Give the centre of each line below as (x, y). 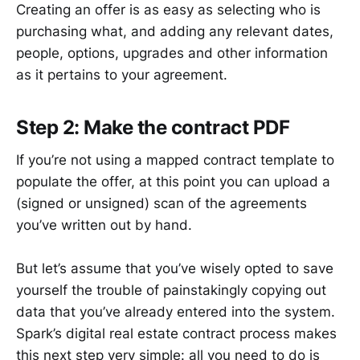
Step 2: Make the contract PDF (153, 128)
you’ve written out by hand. (104, 225)
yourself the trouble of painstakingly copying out (171, 290)
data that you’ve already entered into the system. (176, 312)
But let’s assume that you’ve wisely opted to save (175, 269)
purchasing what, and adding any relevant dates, (175, 32)
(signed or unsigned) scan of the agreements (162, 204)
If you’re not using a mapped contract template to (175, 160)
